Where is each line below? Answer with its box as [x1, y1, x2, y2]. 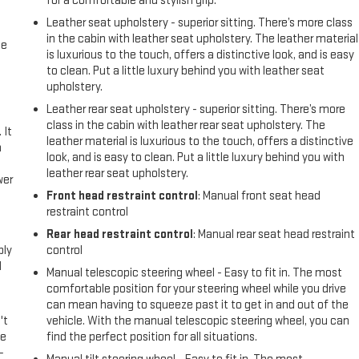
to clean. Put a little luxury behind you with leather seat [46, 63, 325, 79]
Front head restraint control [46, 188, 199, 204]
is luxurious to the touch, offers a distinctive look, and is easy [46, 46, 355, 63]
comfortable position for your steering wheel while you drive [46, 280, 347, 296]
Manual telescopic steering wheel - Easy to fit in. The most [46, 264, 343, 280]
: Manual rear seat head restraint [193, 226, 356, 242]
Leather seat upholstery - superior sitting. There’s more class [46, 14, 353, 30]
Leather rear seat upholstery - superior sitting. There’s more [46, 101, 346, 117]
